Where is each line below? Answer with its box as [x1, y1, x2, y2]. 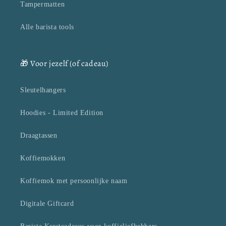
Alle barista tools [20, 23, 74, 31]
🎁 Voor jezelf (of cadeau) [20, 58, 109, 70]
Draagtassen [20, 132, 58, 140]
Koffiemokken [20, 154, 66, 162]
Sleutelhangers [20, 86, 66, 94]
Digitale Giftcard [20, 200, 74, 208]
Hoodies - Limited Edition [20, 109, 103, 117]
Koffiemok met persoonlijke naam [20, 177, 128, 185]
